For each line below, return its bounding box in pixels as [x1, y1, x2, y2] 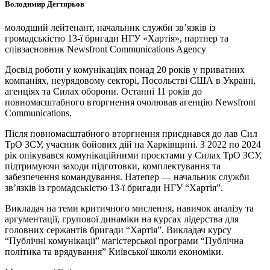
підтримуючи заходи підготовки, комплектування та [5, 161, 221, 172]
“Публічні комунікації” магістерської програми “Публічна [5, 236, 243, 246]
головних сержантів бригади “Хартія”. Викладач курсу [5, 225, 231, 236]
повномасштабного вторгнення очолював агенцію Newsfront [5, 97, 256, 108]
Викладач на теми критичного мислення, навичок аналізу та [5, 203, 254, 214]
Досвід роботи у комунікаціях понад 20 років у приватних [5, 64, 245, 75]
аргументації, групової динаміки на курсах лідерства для [5, 214, 239, 225]
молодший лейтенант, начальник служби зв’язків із [5, 22, 215, 33]
